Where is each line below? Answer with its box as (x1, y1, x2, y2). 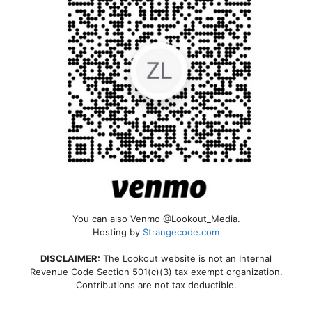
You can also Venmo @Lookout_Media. (72, 212, 240, 224)
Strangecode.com (143, 226, 219, 237)
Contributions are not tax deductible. (75, 279, 237, 290)
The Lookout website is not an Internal (100, 252, 272, 264)
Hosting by (93, 226, 143, 237)
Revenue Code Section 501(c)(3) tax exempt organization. (29, 265, 283, 277)
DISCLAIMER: (40, 252, 100, 264)
